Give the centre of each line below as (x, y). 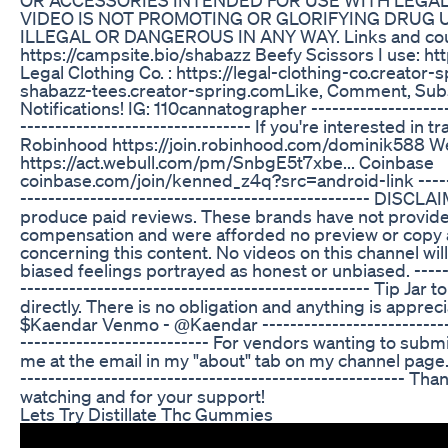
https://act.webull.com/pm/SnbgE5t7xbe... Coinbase (227, 161)
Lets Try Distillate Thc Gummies (146, 413)
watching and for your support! (142, 395)
